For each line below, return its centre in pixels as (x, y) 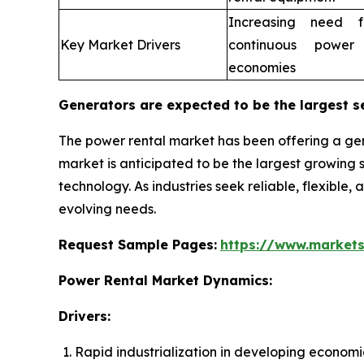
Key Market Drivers (120, 45)
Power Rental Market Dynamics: (165, 281)
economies (262, 68)
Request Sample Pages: (138, 245)
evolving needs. (107, 209)
